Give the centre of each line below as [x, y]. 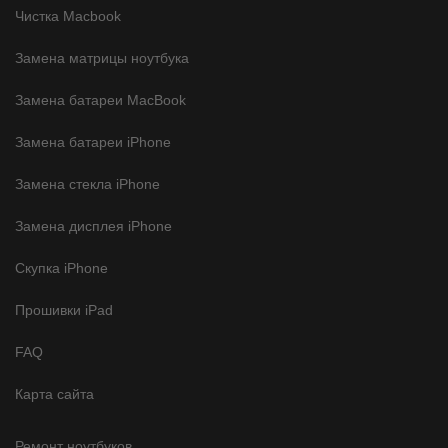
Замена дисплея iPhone [93, 225]
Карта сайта [54, 393]
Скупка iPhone [61, 267]
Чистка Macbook [68, 15]
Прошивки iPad [64, 309]
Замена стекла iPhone [87, 183]
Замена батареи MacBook [100, 99]
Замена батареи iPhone [93, 141]
